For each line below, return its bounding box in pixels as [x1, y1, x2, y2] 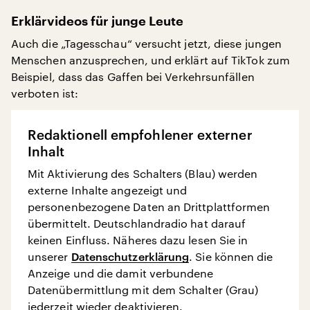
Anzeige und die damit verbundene [28, 266, 214, 280]
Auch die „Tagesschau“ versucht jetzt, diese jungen [11, 37, 282, 50]
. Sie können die [189, 250, 273, 263]
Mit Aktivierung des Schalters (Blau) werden [28, 167, 258, 180]
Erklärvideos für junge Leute [11, 15, 183, 28]
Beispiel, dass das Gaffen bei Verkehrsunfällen [11, 70, 255, 83]
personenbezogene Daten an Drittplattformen [28, 200, 271, 213]
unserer [28, 250, 71, 263]
